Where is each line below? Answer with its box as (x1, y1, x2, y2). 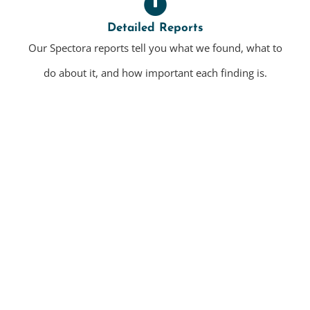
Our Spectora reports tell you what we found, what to (28, 41, 282, 55)
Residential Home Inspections (64, 244, 249, 259)
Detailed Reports (107, 22, 203, 35)
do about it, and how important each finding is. (43, 66, 267, 80)
